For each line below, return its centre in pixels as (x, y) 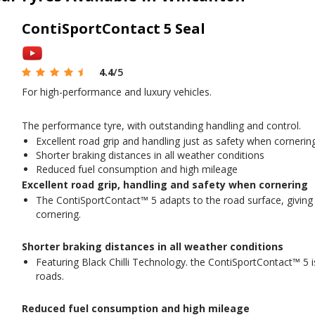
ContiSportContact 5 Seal (113, 28)
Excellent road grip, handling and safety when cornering (165, 184)
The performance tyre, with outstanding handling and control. (161, 125)
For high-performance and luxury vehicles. (116, 91)
